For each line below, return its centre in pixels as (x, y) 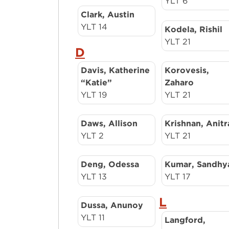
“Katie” (97, 83)
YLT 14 (94, 27)
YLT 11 (93, 217)
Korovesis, (187, 70)
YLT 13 (94, 177)
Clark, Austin (108, 15)
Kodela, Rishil (194, 29)
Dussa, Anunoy (112, 205)
